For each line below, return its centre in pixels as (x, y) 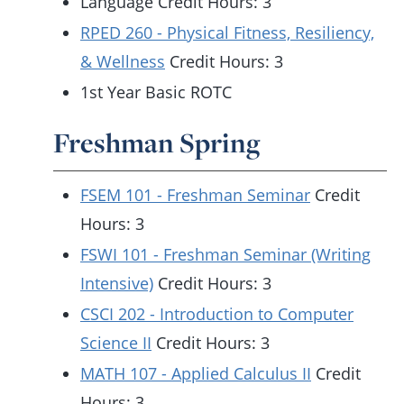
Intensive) (117, 283)
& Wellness (123, 61)
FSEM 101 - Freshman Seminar (195, 195)
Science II (116, 343)
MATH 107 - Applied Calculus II (196, 373)
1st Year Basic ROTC (156, 92)
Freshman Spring (156, 142)
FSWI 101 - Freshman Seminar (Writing (225, 254)
